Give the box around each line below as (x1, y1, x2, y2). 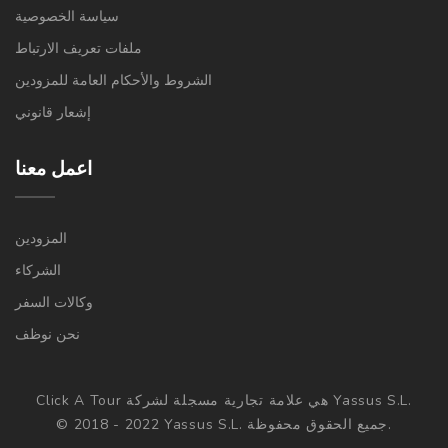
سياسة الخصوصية (15, 7, 119, 26)
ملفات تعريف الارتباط (15, 39, 142, 58)
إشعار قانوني (15, 103, 91, 122)
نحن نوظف (15, 325, 80, 344)
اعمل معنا (15, 156, 92, 182)
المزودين (15, 229, 67, 248)
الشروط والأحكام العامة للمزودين (15, 71, 212, 90)
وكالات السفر (15, 293, 93, 312)
